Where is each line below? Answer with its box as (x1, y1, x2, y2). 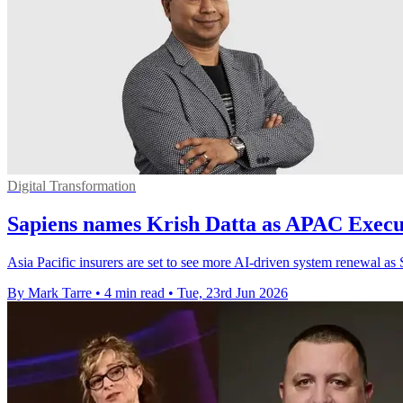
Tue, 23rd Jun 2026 (177, 285, 288, 301)
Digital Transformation (7, 178, 136, 194)
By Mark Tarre (7, 285, 92, 301)
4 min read (104, 285, 165, 301)
